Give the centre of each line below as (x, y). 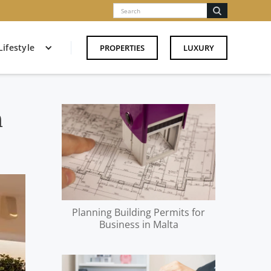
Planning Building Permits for (139, 212)
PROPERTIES (122, 47)
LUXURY (199, 47)
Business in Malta (139, 224)
